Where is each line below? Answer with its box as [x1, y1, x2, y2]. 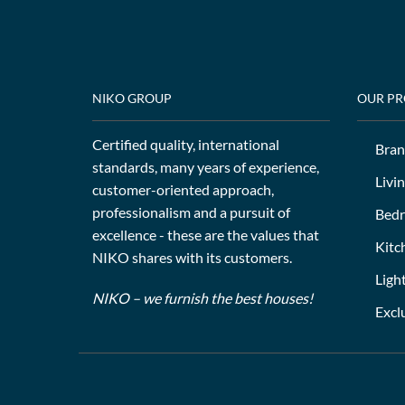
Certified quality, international [92, 135, 279, 153]
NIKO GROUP [92, 89, 172, 106]
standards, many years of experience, [92, 157, 319, 175]
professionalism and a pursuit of [92, 202, 290, 221]
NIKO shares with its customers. [92, 248, 292, 266]
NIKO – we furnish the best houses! [92, 288, 313, 306]
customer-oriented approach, [92, 180, 274, 198]
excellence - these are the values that [92, 225, 319, 243]
